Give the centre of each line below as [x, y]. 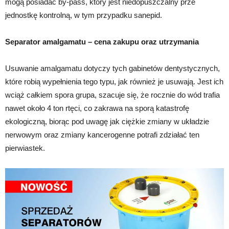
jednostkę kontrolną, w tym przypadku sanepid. [84, 15]
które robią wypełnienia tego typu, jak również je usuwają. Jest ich [114, 81]
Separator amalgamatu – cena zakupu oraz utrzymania [102, 41]
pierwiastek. [25, 148]
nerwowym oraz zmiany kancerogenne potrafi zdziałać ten [102, 134]
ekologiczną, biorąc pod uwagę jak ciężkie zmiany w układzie [107, 121]
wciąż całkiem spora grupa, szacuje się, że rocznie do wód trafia [112, 95]
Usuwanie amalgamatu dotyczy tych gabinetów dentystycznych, [112, 68]
